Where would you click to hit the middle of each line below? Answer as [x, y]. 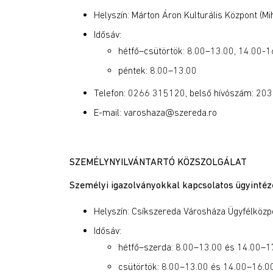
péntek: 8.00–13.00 [158, 70]
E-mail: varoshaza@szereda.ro [157, 112]
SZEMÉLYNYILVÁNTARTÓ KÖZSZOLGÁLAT [158, 161]
